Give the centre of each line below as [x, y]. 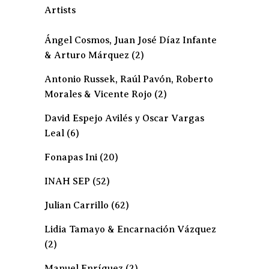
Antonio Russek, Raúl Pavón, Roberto [129, 79]
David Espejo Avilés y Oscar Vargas [124, 118]
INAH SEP [67, 181]
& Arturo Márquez [87, 55]
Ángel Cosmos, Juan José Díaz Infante [131, 40]
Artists [60, 10]
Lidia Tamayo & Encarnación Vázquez [130, 229]
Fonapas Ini [71, 157]
